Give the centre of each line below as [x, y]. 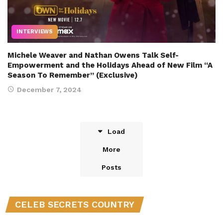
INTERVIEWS [35, 31]
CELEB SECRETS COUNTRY [75, 204]
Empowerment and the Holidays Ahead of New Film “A [110, 65]
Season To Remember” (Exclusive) [73, 75]
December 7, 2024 [49, 89]
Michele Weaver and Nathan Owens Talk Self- [93, 55]
